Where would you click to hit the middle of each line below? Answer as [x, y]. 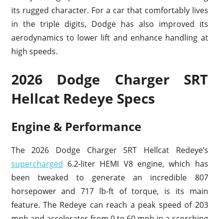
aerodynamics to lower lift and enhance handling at [109, 37]
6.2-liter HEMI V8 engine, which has [135, 164]
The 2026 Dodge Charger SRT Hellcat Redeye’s [109, 150]
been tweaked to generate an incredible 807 [109, 177]
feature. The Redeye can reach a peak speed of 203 [109, 205]
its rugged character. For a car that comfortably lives [109, 10]
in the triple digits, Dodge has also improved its [109, 24]
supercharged [37, 164]
